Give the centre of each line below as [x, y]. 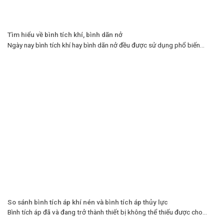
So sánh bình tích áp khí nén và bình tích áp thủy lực [88, 202]
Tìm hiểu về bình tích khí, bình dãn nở [65, 35]
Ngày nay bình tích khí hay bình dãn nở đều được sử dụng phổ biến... [106, 45]
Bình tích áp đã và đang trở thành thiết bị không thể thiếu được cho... [107, 212]
